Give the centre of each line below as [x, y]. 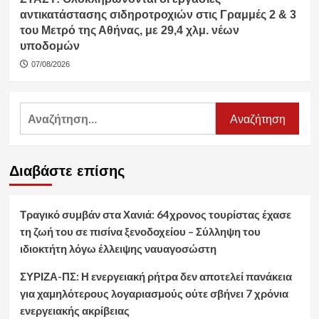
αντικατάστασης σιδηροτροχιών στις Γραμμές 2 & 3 [158, 15]
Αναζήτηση [49, 111]
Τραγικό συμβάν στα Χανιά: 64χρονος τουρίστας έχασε [155, 215]
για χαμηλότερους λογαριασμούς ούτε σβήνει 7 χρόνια [154, 294]
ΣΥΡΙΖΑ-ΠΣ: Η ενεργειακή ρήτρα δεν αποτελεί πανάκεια [156, 277]
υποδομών [49, 46]
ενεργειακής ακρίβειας [74, 311]
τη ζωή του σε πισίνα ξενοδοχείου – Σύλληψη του [140, 232]
